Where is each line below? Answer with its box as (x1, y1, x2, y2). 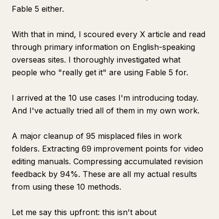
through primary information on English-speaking (12, 42, 195, 52)
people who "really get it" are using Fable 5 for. (12, 67, 188, 77)
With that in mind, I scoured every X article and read (12, 29, 205, 39)
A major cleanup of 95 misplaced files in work (12, 131, 182, 141)
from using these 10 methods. (12, 182, 121, 192)
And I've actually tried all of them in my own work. (12, 106, 199, 115)
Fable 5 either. (12, 4, 64, 14)
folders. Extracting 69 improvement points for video (12, 144, 203, 153)
